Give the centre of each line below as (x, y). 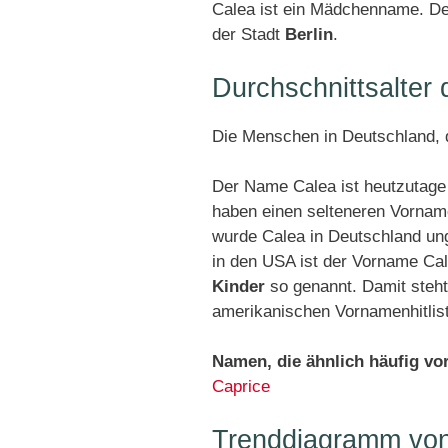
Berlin (309, 34)
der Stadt (248, 34)
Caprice (241, 386)
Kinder (238, 286)
